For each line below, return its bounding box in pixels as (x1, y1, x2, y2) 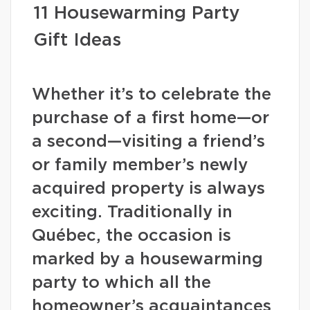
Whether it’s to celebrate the (32, 86, 271, 103)
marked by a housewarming (32, 251, 263, 268)
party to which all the (32, 275, 211, 291)
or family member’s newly (32, 157, 248, 174)
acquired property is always (32, 181, 265, 197)
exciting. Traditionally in (32, 204, 232, 221)
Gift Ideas (33, 31, 121, 49)
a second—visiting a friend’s (32, 134, 265, 150)
